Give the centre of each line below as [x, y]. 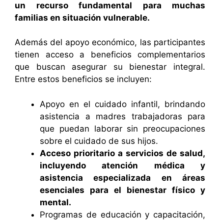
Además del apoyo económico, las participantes [110, 42]
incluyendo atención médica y [123, 165]
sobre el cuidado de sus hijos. [99, 141]
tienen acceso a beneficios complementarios [110, 55]
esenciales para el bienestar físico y [123, 190]
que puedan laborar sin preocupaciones [123, 128]
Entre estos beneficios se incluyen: [83, 79]
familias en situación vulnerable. [82, 17]
